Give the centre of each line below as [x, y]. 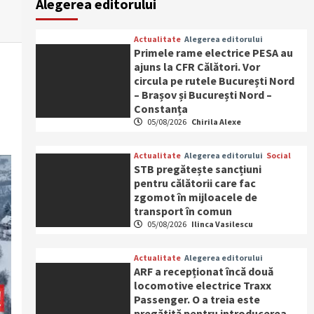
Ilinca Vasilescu [223, 224]
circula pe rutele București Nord [214, 81]
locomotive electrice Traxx [203, 285]
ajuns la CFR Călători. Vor [197, 67]
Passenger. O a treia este [197, 299]
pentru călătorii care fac [195, 183]
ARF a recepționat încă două [204, 271]
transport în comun [183, 211]
